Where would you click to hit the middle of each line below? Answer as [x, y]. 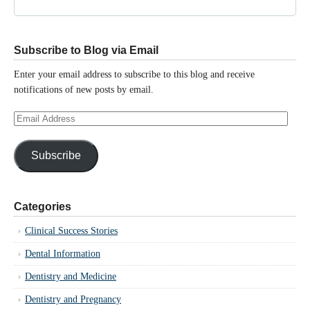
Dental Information [63, 253]
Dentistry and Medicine [71, 276]
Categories [43, 206]
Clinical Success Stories [71, 230]
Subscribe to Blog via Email [86, 50]
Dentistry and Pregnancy [73, 299]
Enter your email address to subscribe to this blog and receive [134, 74]
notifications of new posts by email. [84, 89]
